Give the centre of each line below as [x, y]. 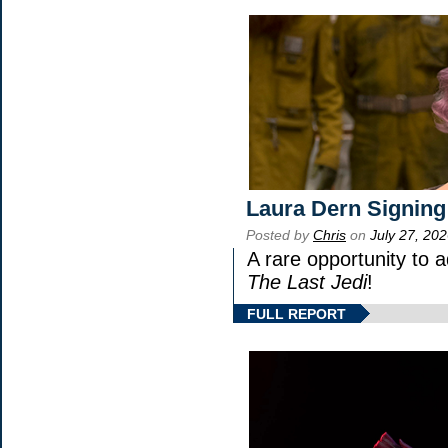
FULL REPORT [296, 314]
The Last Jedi [307, 282]
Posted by [279, 235]
